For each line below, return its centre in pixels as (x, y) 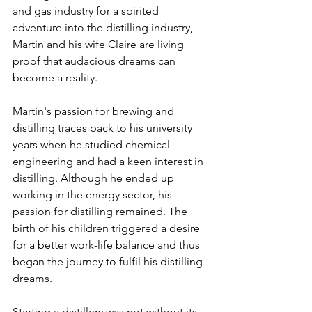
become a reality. (56, 78)
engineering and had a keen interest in (109, 161)
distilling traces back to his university (104, 128)
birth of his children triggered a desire (108, 228)
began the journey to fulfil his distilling (109, 262)
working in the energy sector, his (94, 195)
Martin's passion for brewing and (95, 111)
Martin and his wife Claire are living (100, 44)
